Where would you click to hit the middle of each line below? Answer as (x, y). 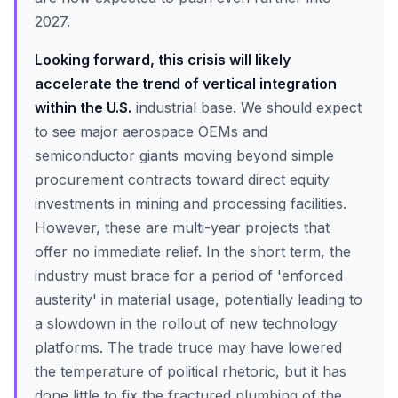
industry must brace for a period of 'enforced (189, 275)
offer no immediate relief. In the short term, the (193, 251)
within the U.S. (83, 107)
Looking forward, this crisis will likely (163, 60)
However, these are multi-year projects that (182, 227)
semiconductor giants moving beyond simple (184, 155)
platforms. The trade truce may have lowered (188, 347)
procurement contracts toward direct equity (182, 179)
